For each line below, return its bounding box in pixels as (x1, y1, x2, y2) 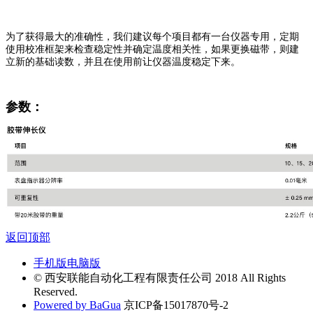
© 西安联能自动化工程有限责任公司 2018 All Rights (34, 272, 286, 284)
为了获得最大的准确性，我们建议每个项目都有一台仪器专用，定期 (6, 31, 299, 42)
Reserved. (34, 286, 78, 298)
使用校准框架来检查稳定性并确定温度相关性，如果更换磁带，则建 (6, 43, 299, 54)
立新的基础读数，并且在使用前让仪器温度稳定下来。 (6, 56, 240, 67)
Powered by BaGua (34, 299, 121, 312)
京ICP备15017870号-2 (121, 299, 228, 312)
